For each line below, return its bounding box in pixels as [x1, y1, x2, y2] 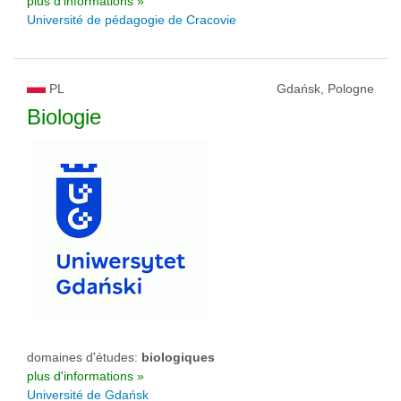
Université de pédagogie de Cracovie [27, 13, 236, 27]
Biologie [27, 105, 101, 129]
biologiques [141, 350, 215, 364]
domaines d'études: [27, 350, 141, 364]
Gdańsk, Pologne [277, 81, 374, 96]
